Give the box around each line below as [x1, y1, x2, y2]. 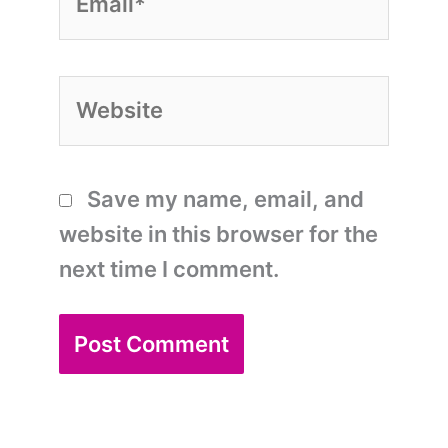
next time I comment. [58, 256, 279, 283]
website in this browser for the [58, 221, 378, 248]
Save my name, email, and [86, 186, 364, 213]
